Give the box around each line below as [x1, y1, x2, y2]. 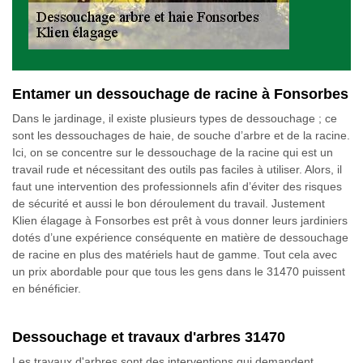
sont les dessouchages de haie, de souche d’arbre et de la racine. [12, 129, 350, 142]
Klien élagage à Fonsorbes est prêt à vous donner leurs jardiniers [12, 214, 348, 227]
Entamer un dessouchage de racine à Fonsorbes [12, 86, 348, 102]
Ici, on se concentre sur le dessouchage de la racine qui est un [12, 146, 333, 159]
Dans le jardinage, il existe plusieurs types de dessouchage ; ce [12, 112, 337, 125]
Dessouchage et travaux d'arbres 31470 [12, 329, 285, 345]
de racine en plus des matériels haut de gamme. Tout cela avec [12, 248, 337, 261]
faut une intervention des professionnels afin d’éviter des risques [12, 180, 342, 193]
